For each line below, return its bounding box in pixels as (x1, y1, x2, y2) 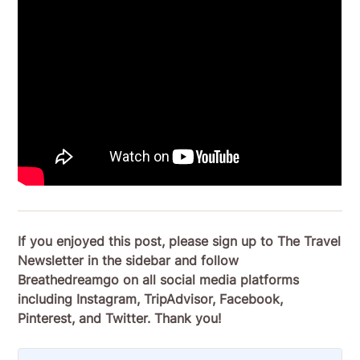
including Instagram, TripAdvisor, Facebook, (18, 291, 284, 308)
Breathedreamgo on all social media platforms (18, 272, 300, 288)
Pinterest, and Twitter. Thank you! (18, 310, 222, 327)
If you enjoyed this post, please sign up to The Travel (18, 233, 342, 250)
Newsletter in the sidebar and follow (18, 252, 239, 269)
